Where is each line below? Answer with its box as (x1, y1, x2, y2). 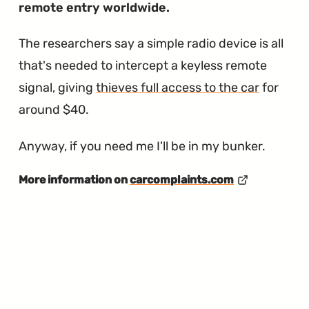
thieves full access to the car (96, 80, 260, 96)
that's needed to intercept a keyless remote (19, 58, 268, 74)
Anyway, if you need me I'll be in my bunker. (19, 139, 266, 154)
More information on (19, 172, 130, 186)
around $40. (19, 102, 90, 118)
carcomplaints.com (130, 172, 235, 186)
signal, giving (19, 80, 97, 96)
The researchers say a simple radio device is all (19, 36, 284, 52)
